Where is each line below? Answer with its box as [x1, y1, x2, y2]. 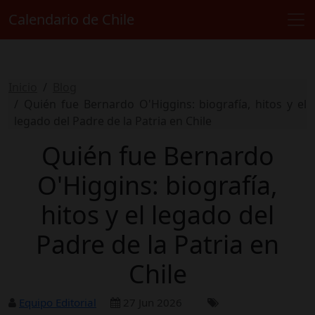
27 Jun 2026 [120, 295, 182, 309]
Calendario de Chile [8, 10, 134, 29]
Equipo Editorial [19, 295, 96, 309]
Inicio [8, 79, 37, 95]
